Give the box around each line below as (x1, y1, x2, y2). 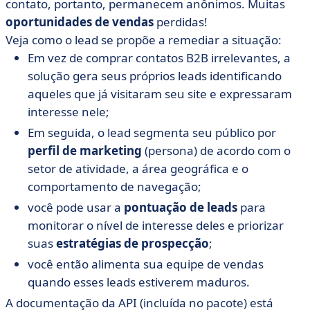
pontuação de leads (124, 199, 237, 215)
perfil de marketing (28, 143, 142, 158)
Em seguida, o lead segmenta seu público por (28, 125, 276, 140)
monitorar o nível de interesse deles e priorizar (28, 217, 284, 233)
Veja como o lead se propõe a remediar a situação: (6, 32, 282, 48)
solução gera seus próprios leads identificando (28, 68, 282, 84)
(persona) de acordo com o (142, 143, 291, 158)
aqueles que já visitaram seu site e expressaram (28, 86, 292, 102)
